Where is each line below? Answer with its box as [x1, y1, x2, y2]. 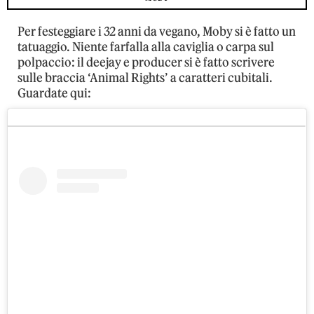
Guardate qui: [18, 86, 91, 102]
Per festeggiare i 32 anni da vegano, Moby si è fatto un [18, 24, 296, 40]
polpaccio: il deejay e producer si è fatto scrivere [18, 55, 275, 71]
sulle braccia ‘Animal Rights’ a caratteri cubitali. [18, 70, 273, 86]
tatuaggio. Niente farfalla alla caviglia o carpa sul [18, 39, 274, 55]
